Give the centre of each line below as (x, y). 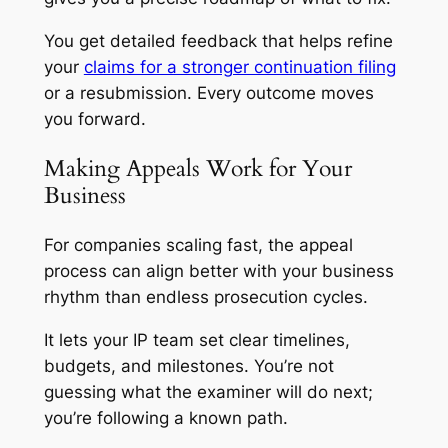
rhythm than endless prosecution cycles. (205, 297)
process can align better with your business (218, 271)
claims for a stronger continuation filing (239, 66)
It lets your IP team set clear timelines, (196, 340)
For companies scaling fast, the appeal (198, 245)
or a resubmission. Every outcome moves (208, 92)
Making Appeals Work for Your (197, 169)
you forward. (94, 118)
